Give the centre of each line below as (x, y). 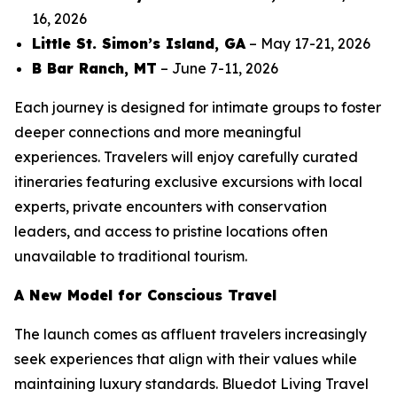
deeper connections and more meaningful (158, 132)
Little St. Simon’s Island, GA (139, 43)
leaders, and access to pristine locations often (171, 231)
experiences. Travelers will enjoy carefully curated (186, 157)
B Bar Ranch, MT (94, 68)
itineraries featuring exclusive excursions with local (188, 182)
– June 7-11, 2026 (218, 68)
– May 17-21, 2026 (308, 43)
